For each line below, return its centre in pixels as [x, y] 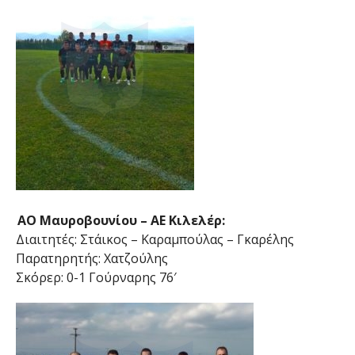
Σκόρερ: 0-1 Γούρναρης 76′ [96, 278]
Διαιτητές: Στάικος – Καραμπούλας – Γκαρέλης [155, 240]
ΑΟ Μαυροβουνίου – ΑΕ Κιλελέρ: [121, 221]
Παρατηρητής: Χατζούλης [92, 259]
